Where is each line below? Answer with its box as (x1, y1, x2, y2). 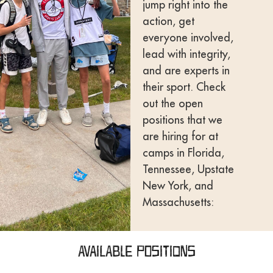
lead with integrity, (142, 47, 230, 61)
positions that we (142, 113, 222, 127)
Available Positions (77, 243, 196, 260)
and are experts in (142, 63, 230, 77)
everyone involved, (142, 30, 233, 44)
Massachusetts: (142, 195, 214, 209)
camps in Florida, (142, 146, 224, 160)
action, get (142, 14, 194, 28)
